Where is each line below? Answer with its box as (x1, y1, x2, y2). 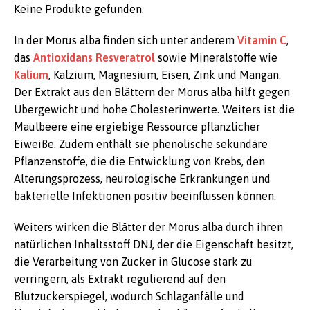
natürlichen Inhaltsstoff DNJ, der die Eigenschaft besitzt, (14, 238, 293, 250)
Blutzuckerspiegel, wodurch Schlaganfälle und (14, 290, 244, 302)
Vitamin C (237, 34, 286, 46)
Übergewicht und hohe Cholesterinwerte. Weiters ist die (14, 103, 295, 116)
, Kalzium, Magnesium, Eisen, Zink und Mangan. (48, 69, 281, 81)
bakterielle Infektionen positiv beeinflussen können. (14, 190, 276, 202)
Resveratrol (95, 51, 155, 64)
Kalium (14, 69, 48, 81)
